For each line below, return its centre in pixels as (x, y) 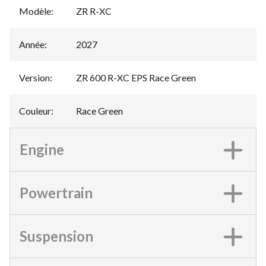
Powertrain (56, 193)
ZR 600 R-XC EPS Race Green (136, 77)
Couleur (35, 111)
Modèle (35, 11)
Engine (42, 149)
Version (34, 77)
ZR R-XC (94, 11)
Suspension (56, 236)
